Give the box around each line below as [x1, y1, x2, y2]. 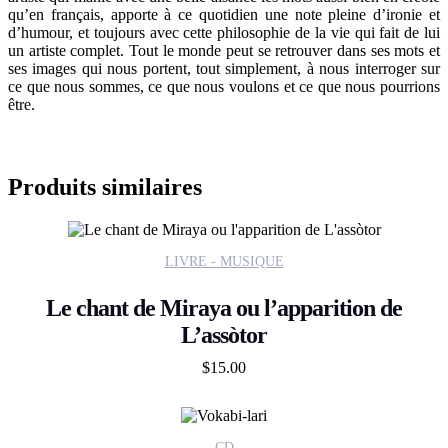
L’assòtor [181, 321, 267, 348]
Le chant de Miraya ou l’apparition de [46, 294, 402, 321]
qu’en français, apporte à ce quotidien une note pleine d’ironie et [8, 5, 440, 23]
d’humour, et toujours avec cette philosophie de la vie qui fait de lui [8, 23, 440, 41]
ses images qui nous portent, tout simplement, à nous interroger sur [8, 59, 440, 77]
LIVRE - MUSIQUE [164, 253, 284, 269]
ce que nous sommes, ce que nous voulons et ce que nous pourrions [8, 77, 440, 95]
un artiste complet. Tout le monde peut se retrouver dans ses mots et [8, 41, 440, 59]
